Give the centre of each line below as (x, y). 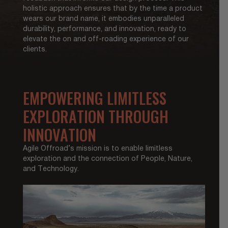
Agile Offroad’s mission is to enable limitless (97, 149)
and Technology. (51, 169)
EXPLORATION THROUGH (95, 116)
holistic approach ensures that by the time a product (112, 9)
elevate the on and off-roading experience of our (106, 39)
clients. (35, 49)
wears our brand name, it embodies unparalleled (103, 19)
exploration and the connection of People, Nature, (107, 159)
